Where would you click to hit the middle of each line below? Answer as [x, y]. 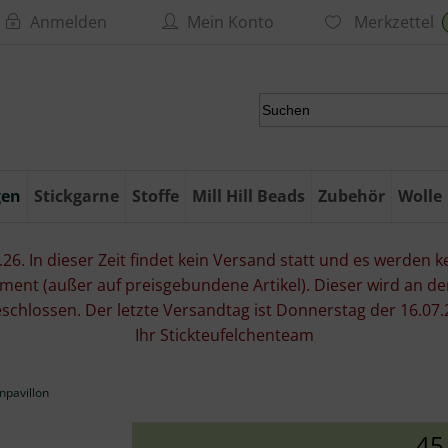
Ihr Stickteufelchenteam [224, 335]
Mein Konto [230, 22]
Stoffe [155, 196]
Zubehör [351, 196]
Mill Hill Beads [248, 196]
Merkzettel [392, 22]
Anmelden [68, 22]
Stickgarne [76, 196]
